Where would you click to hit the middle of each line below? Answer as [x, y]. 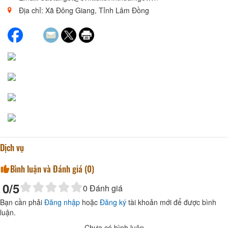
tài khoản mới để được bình [171, 202]
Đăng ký [113, 202]
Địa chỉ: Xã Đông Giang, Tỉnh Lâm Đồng [83, 10]
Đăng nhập [62, 202]
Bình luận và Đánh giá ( [49, 168]
